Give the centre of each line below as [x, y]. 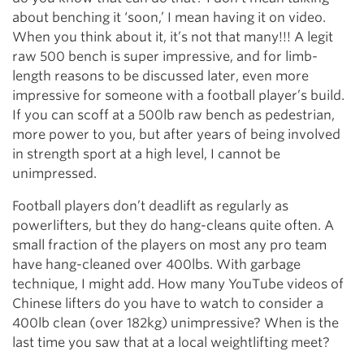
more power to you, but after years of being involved [176, 134]
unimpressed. [54, 173]
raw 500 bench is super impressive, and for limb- [165, 56]
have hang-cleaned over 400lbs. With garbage [156, 264]
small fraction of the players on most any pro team [169, 245]
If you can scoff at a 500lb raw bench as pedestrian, [173, 115]
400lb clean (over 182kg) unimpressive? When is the [175, 323]
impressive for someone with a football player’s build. [178, 95]
